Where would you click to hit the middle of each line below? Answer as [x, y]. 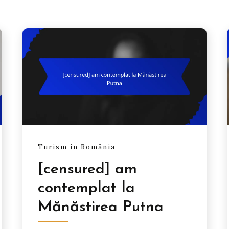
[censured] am [88, 169]
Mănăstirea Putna [101, 207]
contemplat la [87, 188]
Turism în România [77, 147]
